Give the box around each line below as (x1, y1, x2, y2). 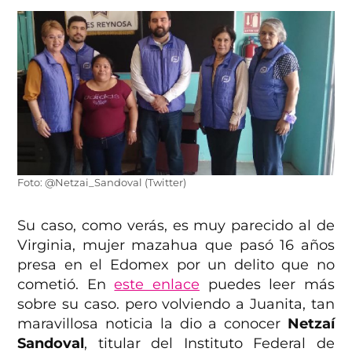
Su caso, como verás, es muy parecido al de (17, 216, 335, 234)
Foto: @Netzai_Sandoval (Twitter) (17, 176, 187, 189)
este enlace (114, 275, 200, 293)
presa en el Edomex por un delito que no (17, 255, 335, 273)
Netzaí (287, 314, 335, 332)
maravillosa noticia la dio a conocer (17, 314, 288, 332)
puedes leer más (200, 275, 335, 293)
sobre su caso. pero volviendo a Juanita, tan (17, 295, 335, 313)
